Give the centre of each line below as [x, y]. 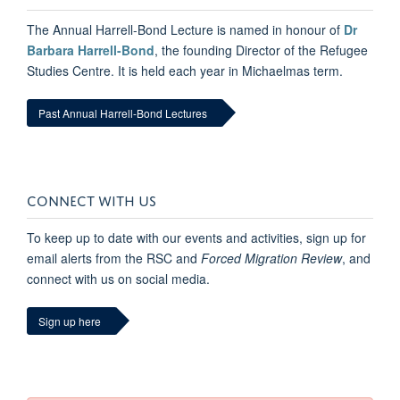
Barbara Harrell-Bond [91, 50]
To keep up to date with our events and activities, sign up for [196, 237]
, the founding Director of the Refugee [261, 50]
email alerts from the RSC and [114, 258]
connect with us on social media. [118, 278]
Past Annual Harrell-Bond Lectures [123, 112]
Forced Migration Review [271, 258]
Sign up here [70, 321]
